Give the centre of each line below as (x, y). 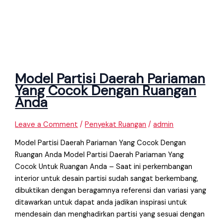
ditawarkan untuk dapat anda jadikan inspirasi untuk (101, 202)
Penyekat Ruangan (116, 125)
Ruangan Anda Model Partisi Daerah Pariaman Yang (100, 155)
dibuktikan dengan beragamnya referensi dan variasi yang (111, 190)
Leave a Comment (47, 125)
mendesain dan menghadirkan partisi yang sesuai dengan (110, 214)
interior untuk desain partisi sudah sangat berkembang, (107, 178)
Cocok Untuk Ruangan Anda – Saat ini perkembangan (104, 166)
